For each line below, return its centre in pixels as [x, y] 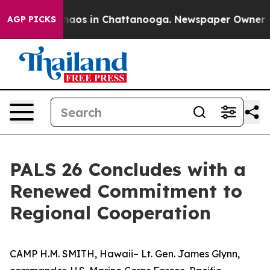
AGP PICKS [32, 19]
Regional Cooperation [110, 213]
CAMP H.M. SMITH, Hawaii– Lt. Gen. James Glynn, [125, 254]
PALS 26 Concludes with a [128, 169]
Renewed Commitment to [126, 191]
